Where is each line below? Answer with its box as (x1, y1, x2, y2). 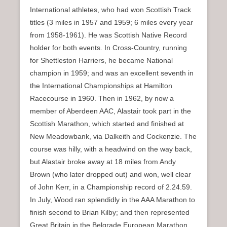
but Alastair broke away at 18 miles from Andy (30, 157, 176, 166)
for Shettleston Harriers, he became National (30, 56, 173, 64)
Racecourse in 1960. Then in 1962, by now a (30, 94, 174, 102)
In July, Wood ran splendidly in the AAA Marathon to (30, 195, 195, 204)
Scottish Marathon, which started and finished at (30, 119, 184, 128)
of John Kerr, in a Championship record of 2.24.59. (30, 182, 192, 191)
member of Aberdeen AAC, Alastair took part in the (30, 106, 191, 115)
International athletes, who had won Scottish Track (30, 5, 191, 14)
